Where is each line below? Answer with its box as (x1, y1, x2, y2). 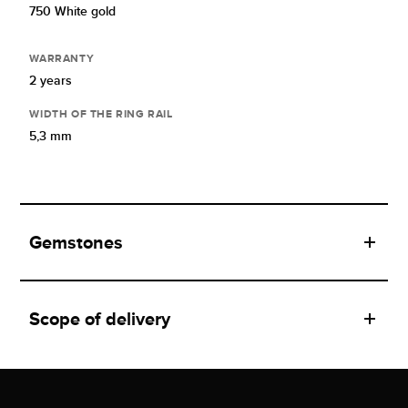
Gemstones (29, 232, 124, 253)
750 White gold (29, 4, 117, 19)
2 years (29, 73, 73, 88)
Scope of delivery (29, 309, 171, 330)
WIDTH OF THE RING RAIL (29, 107, 173, 121)
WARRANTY (29, 52, 95, 66)
